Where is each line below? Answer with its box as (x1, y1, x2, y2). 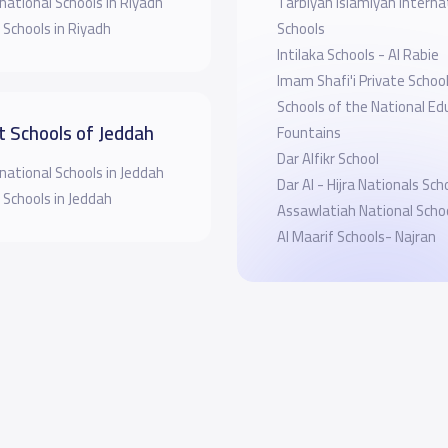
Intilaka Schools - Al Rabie (276, 40, 439, 68)
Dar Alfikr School (276, 144, 379, 172)
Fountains (276, 118, 341, 146)
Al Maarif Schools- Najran (276, 222, 436, 250)
